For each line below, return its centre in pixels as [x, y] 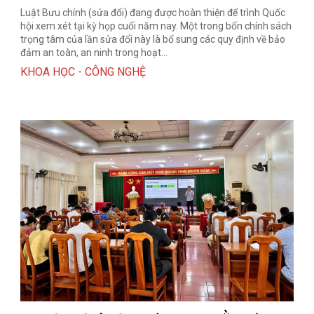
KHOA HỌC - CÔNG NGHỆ [83, 71]
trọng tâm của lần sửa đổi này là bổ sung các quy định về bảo [153, 39]
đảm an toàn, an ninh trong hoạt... [94, 52]
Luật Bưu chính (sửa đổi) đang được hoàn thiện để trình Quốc [153, 12]
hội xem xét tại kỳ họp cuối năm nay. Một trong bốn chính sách [156, 26]
